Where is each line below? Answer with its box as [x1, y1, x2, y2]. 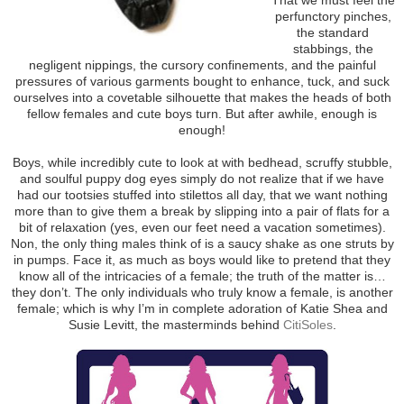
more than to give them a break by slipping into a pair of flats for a [14, 203, 390, 218]
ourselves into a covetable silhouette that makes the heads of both [13, 89, 391, 105]
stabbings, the [292, 41, 373, 56]
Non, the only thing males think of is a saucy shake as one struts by [10, 235, 394, 251]
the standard [297, 24, 369, 40]
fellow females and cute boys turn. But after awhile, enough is [27, 106, 377, 121]
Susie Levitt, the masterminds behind [68, 317, 283, 332]
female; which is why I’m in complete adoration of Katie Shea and [16, 300, 388, 316]
